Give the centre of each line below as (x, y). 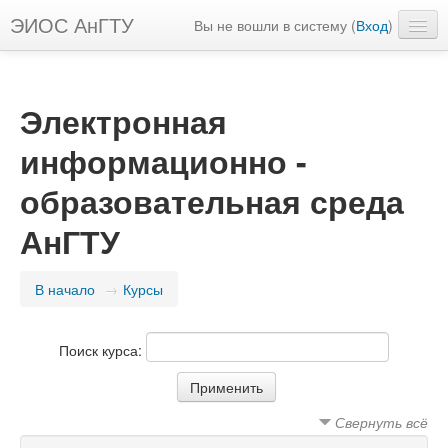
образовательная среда (212, 201)
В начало (65, 289)
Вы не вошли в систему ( (275, 25)
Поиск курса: (102, 349)
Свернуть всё (381, 422)
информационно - (163, 161)
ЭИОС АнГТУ (72, 24)
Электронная (123, 121)
